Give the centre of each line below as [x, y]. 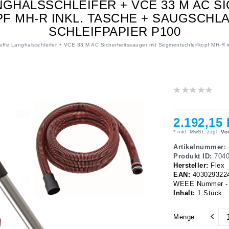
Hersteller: [192, 166]
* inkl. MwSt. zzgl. [196, 132]
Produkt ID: [194, 157]
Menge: [185, 217]
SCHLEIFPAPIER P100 [114, 32]
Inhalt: [185, 193]
